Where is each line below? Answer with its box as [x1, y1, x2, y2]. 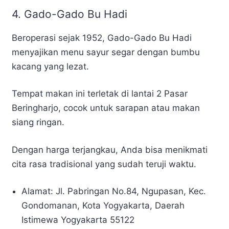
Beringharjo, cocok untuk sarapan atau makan [12, 103, 200, 113]
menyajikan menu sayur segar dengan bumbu [12, 47, 200, 57]
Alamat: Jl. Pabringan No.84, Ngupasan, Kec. [21, 186, 207, 197]
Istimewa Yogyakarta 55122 [21, 215, 135, 225]
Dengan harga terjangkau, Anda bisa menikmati [12, 144, 208, 155]
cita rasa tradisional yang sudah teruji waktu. [12, 158, 196, 169]
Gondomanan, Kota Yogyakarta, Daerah [21, 200, 185, 211]
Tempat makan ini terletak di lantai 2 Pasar [12, 88, 188, 99]
